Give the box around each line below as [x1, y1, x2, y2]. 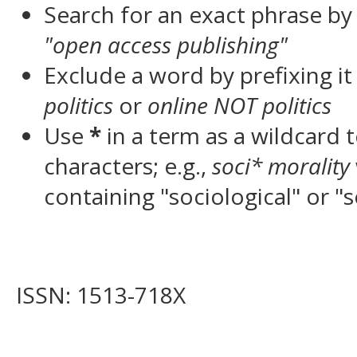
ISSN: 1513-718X [16, 280, 186, 311]
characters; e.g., [44, 150, 212, 181]
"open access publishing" [44, 29, 288, 60]
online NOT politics [147, 89, 331, 120]
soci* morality [212, 150, 350, 181]
